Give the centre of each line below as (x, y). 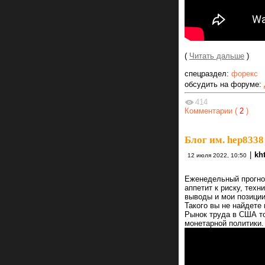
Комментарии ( (211, 111)
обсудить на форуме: (224, 84)
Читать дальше (217, 56)
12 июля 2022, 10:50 (217, 155)
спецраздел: (208, 73)
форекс (245, 73)
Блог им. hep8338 (224, 140)
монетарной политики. (224, 223)
